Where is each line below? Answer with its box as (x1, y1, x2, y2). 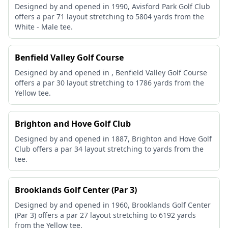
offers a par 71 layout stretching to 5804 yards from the (15, 12, 204, 21)
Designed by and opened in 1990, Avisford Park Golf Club (15, 2, 210, 11)
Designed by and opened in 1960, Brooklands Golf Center (15, 200, 211, 210)
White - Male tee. (15, 22, 73, 32)
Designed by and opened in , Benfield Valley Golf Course (15, 68, 207, 77)
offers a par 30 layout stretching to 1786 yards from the (15, 78, 204, 88)
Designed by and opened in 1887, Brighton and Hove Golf (15, 134, 212, 144)
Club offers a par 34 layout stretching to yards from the (15, 144, 204, 154)
